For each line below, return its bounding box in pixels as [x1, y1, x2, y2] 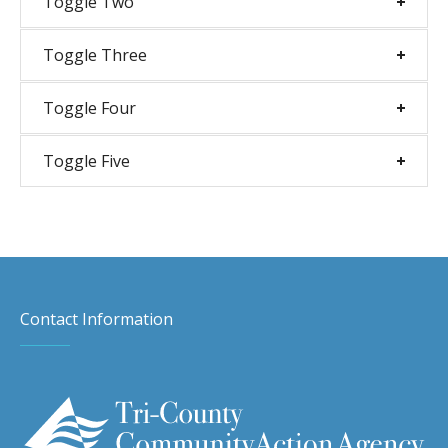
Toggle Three [42, 44, 147, 66]
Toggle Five [42, 150, 130, 172]
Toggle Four [42, 97, 136, 119]
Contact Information [20, 308, 174, 330]
